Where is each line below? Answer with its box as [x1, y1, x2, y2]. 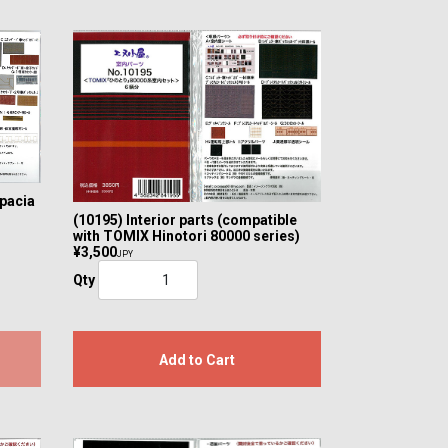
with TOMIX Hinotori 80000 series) [72, 228, 300, 245]
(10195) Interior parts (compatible [72, 212, 297, 229]
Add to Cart [158, 352, 235, 369]
